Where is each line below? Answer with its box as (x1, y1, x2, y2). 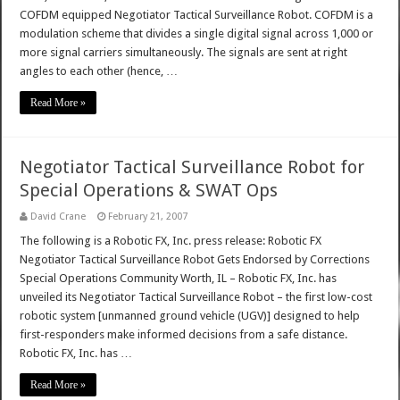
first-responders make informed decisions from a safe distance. (20, 328, 348, 342)
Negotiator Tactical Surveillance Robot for (20, 156, 365, 179)
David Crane (30, 211, 87, 223)
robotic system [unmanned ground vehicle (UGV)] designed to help (20, 309, 361, 323)
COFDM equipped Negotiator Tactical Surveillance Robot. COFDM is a (20, 8, 374, 22)
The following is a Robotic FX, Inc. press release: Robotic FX (20, 234, 322, 248)
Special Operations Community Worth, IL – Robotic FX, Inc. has (20, 271, 337, 286)
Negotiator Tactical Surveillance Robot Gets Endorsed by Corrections (20, 253, 371, 267)
